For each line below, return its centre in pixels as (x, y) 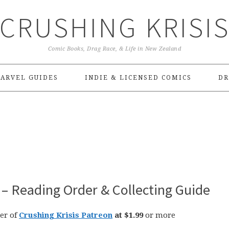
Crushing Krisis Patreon (66, 215)
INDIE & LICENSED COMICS (138, 78)
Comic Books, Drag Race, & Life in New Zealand (114, 49)
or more (160, 215)
